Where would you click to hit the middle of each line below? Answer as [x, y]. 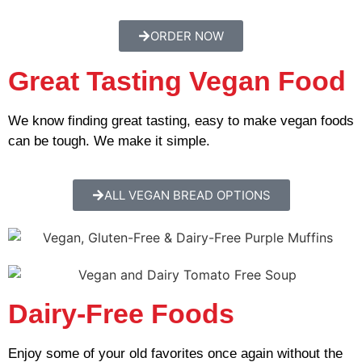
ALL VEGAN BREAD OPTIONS [187, 195]
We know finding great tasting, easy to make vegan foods [181, 121]
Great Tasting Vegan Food [177, 81]
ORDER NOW [187, 36]
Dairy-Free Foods [121, 314]
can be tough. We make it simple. [111, 141]
